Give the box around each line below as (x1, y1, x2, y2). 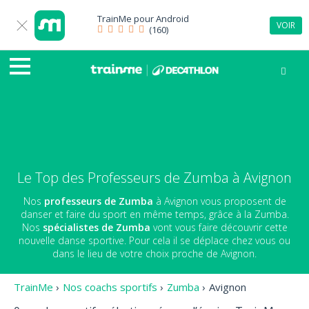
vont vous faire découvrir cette (150, 220, 288, 234)
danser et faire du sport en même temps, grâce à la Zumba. (20, 207, 289, 221)
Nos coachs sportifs (63, 280, 157, 294)
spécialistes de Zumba (42, 220, 150, 234)
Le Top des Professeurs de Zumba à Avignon (17, 168, 292, 187)
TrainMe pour (97, 12, 156, 25)
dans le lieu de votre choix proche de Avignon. (52, 246, 257, 260)
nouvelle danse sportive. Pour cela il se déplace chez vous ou (19, 233, 290, 247)
